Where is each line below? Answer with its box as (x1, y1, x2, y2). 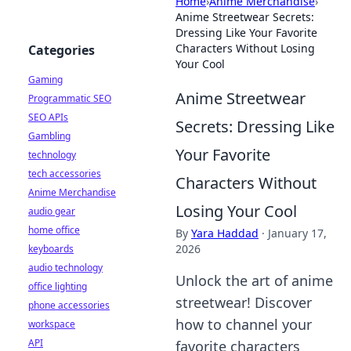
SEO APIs (28, 110, 68, 124)
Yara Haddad (191, 226, 259, 241)
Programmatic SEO (28, 92, 111, 105)
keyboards (28, 242, 74, 255)
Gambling (28, 129, 71, 143)
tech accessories (28, 167, 101, 180)
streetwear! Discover (175, 293, 312, 312)
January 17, (268, 226, 327, 241)
